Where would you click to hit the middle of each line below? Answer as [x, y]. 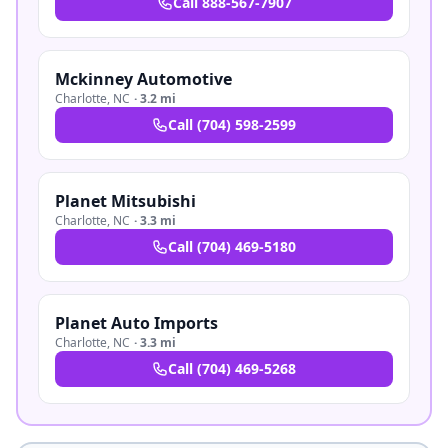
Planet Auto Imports [136, 323]
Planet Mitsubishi [125, 201]
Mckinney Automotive [143, 79]
